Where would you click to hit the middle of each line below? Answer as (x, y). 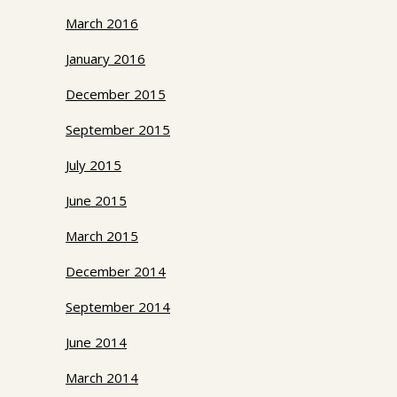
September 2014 (118, 307)
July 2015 (93, 165)
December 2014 (116, 272)
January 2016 (105, 59)
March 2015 (102, 236)
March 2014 (102, 378)
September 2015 (118, 130)
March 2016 (102, 23)
